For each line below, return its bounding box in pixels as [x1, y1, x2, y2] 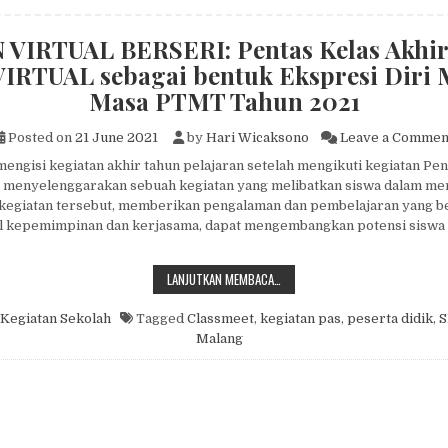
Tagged [133, 311, 187, 327]
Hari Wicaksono [206, 130, 309, 145]
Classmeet [187, 311, 254, 327]
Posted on [5, 130, 75, 145]
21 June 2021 [75, 130, 158, 145]
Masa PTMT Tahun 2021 [88, 85, 360, 117]
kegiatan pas [260, 311, 341, 327]
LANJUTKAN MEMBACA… [167, 269, 281, 290]
